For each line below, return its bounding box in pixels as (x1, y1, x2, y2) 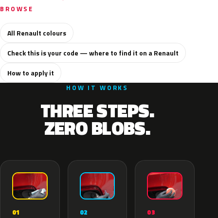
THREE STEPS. (40, 96, 155, 125)
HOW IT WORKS (66, 83, 129, 92)
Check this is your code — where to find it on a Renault (7, 48, 179, 58)
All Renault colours (7, 28, 66, 38)
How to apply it (7, 68, 54, 78)
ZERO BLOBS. (44, 114, 151, 142)
